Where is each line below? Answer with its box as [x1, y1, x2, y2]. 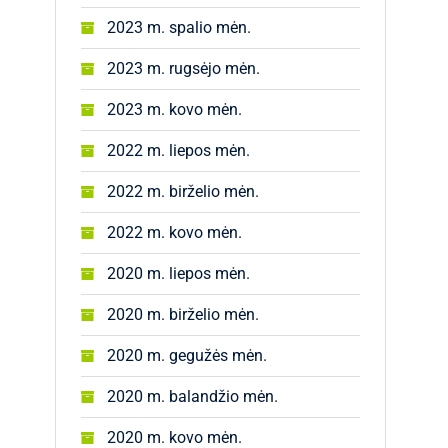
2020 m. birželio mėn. [107, 305, 259, 324]
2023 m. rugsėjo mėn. [107, 59, 260, 78]
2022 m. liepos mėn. [107, 141, 250, 160]
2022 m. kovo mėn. [107, 223, 242, 242]
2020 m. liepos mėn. [107, 264, 250, 283]
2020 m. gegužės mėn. [107, 346, 267, 365]
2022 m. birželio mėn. [107, 182, 259, 201]
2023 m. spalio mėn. [107, 18, 251, 37]
